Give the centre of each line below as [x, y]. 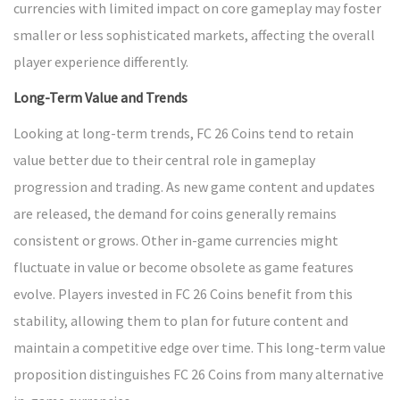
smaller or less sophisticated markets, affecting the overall [194, 34]
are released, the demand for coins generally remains [175, 213]
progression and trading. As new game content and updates [194, 186]
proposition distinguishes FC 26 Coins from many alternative [199, 374]
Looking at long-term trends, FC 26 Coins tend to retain [183, 133]
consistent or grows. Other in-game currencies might [176, 240]
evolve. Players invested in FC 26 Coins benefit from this [183, 293]
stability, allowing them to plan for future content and [181, 320]
